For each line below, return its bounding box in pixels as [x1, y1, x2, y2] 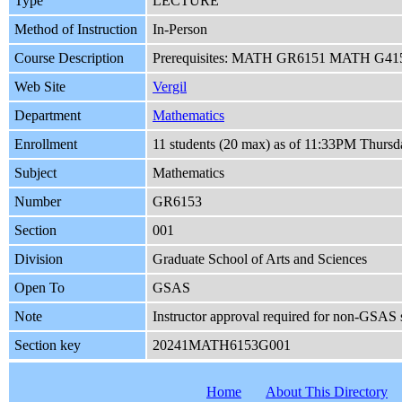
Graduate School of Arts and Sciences [153, 251, 367, 267]
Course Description [14, 50, 124, 66]
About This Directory [266, 384, 388, 400]
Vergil [153, 79, 187, 95]
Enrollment [14, 136, 77, 153]
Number [14, 194, 61, 210]
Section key [14, 337, 81, 354]
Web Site [14, 79, 66, 95]
